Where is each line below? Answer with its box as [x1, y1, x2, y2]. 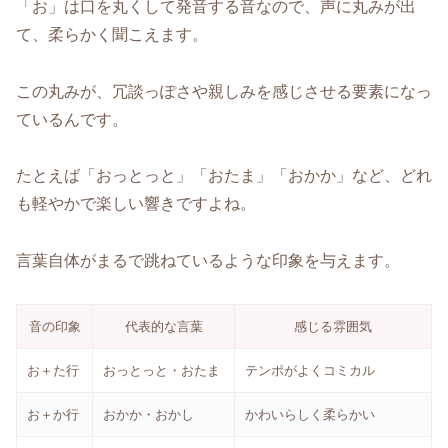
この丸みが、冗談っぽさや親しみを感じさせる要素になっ [16, 82, 432, 100]
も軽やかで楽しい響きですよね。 [16, 195, 256, 213]
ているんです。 [16, 110, 128, 128]
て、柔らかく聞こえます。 [16, 25, 208, 43]
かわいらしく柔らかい [245, 406, 376, 422]
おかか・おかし [103, 406, 195, 422]
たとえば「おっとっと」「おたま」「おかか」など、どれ [16, 167, 432, 185]
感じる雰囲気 [294, 318, 372, 334]
